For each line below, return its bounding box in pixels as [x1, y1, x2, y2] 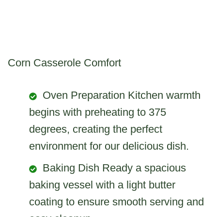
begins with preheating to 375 [29, 106, 166, 119]
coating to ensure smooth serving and [29, 196, 204, 208]
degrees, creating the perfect [29, 123, 162, 136]
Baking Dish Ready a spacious [43, 162, 186, 174]
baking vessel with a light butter [29, 179, 175, 191]
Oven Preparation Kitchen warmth [43, 89, 201, 102]
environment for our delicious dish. [29, 140, 189, 153]
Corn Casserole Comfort [8, 57, 121, 69]
